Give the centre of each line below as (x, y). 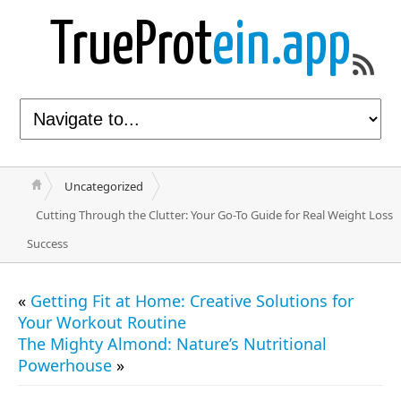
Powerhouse (65, 365)
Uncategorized (104, 186)
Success (47, 243)
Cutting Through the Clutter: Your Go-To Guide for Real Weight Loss (214, 215)
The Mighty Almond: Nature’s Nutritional (172, 344)
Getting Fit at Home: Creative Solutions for (192, 301)
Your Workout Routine (102, 322)
